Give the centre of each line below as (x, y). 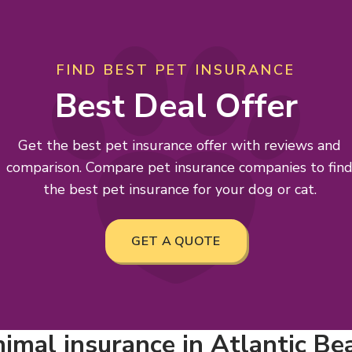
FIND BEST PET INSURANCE (176, 70)
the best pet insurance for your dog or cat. (180, 189)
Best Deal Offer (176, 106)
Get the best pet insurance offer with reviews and (180, 145)
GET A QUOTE (176, 241)
